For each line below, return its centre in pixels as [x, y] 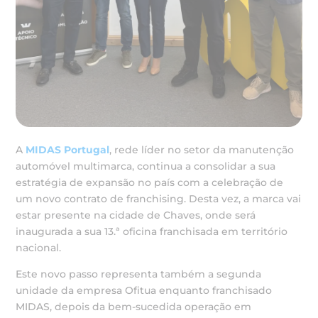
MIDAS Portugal [68, 149]
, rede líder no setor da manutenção [202, 149]
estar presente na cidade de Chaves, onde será [136, 215]
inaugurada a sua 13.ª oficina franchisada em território [152, 231]
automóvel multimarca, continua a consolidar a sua [146, 166]
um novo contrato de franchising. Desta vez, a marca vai [159, 198]
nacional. [39, 247]
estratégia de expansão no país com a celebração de [150, 182]
